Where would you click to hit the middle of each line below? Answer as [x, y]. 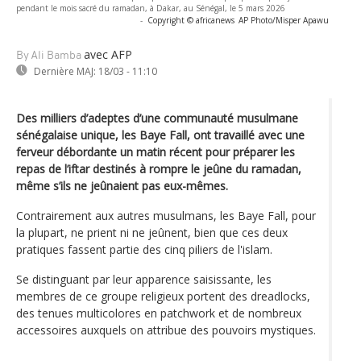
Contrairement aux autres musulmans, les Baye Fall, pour [166, 215]
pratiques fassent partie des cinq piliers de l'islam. [144, 249]
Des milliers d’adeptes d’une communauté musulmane [157, 118]
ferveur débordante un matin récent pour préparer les [156, 151]
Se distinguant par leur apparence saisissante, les [144, 279]
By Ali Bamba [49, 56]
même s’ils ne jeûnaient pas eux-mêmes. [122, 185]
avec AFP [108, 54]
